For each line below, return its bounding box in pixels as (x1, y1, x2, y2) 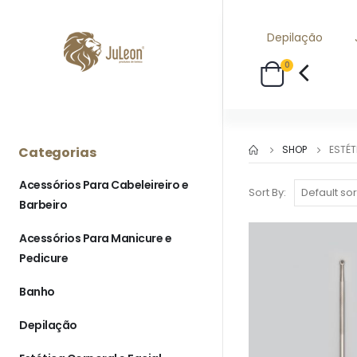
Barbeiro (19, 197, 67, 213)
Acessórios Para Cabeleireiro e (19, 177, 188, 193)
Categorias (18, 143, 96, 162)
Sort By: (249, 185, 286, 200)
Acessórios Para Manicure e (19, 230, 171, 246)
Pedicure (19, 250, 68, 266)
